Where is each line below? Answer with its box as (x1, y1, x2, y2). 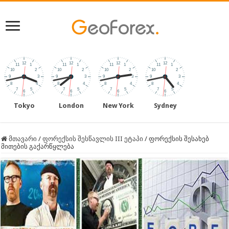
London (58, 102, 84, 109)
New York (102, 102, 134, 109)
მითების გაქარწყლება (1, 143, 75, 150)
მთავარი (7, 135, 37, 143)
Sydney (153, 102, 177, 109)
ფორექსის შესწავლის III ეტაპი (42, 135, 144, 143)
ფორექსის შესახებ (149, 135, 210, 143)
